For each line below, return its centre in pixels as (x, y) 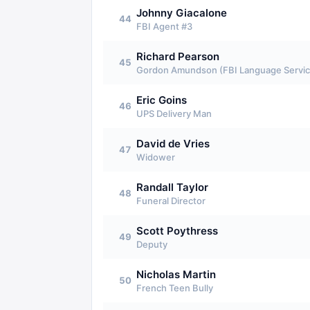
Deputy (152, 244)
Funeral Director (171, 201)
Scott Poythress (177, 231)
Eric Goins (162, 100)
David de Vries (173, 144)
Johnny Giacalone (182, 13)
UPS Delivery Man (174, 113)
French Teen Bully (175, 288)
